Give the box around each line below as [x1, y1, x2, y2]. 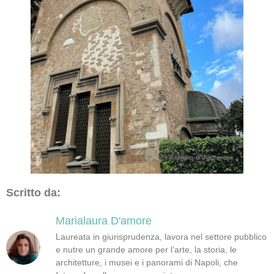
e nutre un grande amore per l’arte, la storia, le [56, 245, 237, 255]
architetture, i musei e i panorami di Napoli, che [56, 257, 238, 268]
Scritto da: [6, 186, 61, 199]
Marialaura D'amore [56, 215, 152, 228]
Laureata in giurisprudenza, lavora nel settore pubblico [56, 232, 267, 242]
